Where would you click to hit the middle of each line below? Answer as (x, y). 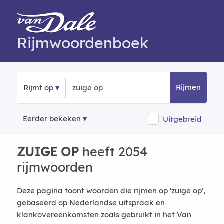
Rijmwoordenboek (82, 43)
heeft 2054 (113, 152)
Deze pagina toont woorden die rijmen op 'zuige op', (111, 191)
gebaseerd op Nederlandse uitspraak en (91, 203)
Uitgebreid (183, 119)
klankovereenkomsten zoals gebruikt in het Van (104, 215)
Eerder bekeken (52, 119)
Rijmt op (38, 88)
